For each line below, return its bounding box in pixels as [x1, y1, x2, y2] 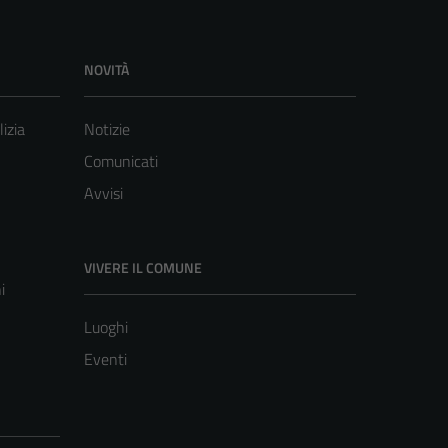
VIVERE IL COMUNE [84, 256, 202, 278]
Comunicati [84, 148, 158, 173]
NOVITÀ [84, 58, 129, 80]
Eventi [84, 346, 127, 371]
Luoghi [84, 314, 128, 339]
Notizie [84, 116, 130, 141]
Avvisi [84, 180, 123, 205]
